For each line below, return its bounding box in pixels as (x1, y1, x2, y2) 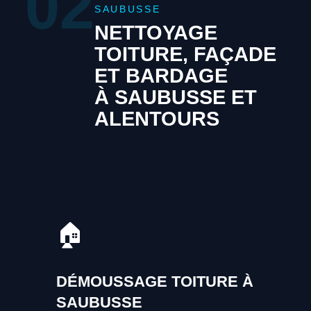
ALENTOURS (94, 108, 219, 131)
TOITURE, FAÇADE (94, 43, 276, 66)
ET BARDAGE (94, 65, 228, 87)
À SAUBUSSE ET (94, 86, 257, 109)
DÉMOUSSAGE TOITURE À (56, 272, 253, 290)
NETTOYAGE (94, 22, 217, 44)
